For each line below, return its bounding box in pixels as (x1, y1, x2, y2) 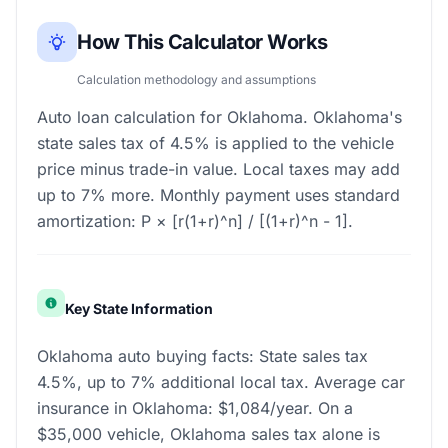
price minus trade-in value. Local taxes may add (37, 159, 400, 179)
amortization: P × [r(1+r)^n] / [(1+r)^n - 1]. (37, 211, 353, 231)
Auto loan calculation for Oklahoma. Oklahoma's (37, 107, 402, 127)
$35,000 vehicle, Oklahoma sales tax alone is (37, 424, 380, 444)
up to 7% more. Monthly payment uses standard (37, 185, 400, 205)
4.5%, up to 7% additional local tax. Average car (37, 372, 405, 392)
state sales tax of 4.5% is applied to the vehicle (37, 133, 394, 153)
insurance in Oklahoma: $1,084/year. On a (37, 398, 353, 418)
